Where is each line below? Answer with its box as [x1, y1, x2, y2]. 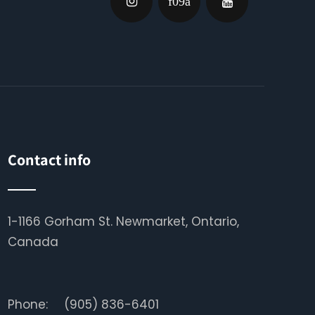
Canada [7, 233, 58, 250]
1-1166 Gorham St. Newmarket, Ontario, [7, 213, 239, 230]
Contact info [7, 150, 91, 169]
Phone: [7, 296, 48, 313]
